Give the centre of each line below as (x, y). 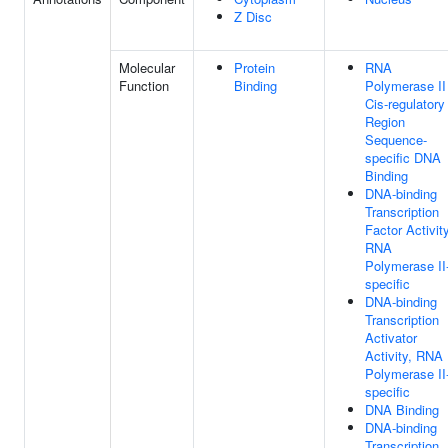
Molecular (147, 67)
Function (144, 85)
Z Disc (253, 16)
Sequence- (396, 139)
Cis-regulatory (405, 103)
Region (385, 121)
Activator (391, 337)
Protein (254, 67)
